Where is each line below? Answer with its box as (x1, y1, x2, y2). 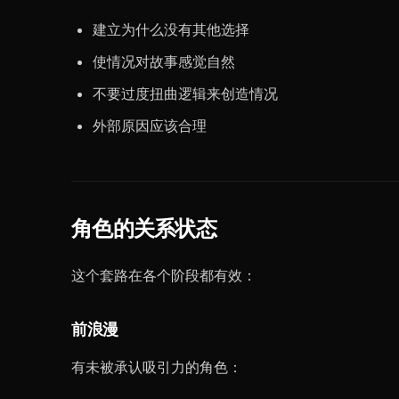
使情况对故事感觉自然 (93, 53, 235, 70)
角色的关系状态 (71, 218, 216, 240)
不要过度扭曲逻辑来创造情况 (93, 85, 278, 102)
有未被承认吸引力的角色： (71, 358, 242, 376)
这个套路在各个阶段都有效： (71, 266, 256, 284)
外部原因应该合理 (93, 117, 207, 134)
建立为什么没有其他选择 (93, 20, 249, 38)
